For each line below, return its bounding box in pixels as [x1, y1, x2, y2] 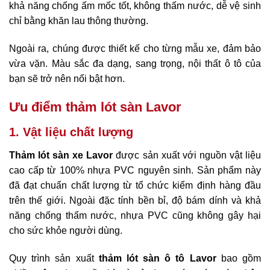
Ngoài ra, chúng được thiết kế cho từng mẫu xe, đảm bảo [9, 43, 261, 54]
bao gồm [216, 253, 262, 263]
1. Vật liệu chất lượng [9, 125, 133, 139]
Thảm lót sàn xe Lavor [9, 149, 113, 160]
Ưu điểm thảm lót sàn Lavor [9, 99, 181, 115]
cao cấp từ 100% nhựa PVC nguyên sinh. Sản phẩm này [9, 165, 261, 175]
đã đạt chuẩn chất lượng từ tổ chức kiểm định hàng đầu [9, 180, 261, 190]
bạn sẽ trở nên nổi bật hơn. [9, 74, 125, 84]
